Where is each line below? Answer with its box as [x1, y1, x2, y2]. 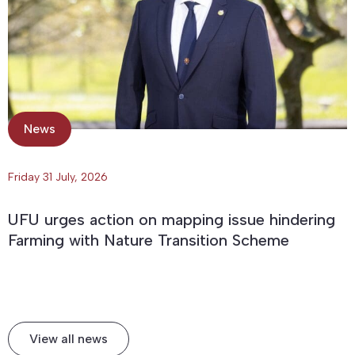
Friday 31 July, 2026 [8, 170, 108, 184]
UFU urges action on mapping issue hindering [8, 209, 335, 229]
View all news [29, 330, 108, 346]
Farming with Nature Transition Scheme [8, 230, 289, 250]
